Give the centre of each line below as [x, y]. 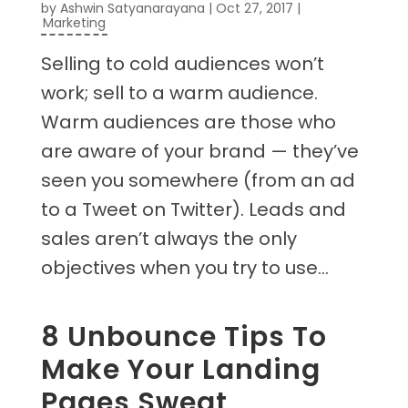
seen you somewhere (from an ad [198, 181]
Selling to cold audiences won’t [182, 64]
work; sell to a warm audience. [179, 93]
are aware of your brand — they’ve [199, 152]
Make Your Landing [180, 370]
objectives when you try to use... [184, 268]
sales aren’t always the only [168, 239]
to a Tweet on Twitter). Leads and [193, 210]
